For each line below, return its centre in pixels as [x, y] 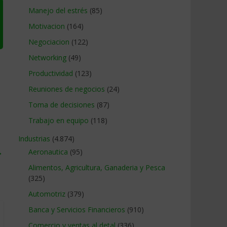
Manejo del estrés [58, 10]
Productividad [51, 73]
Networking [47, 58]
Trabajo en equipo [59, 120]
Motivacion [47, 26]
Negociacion [49, 42]
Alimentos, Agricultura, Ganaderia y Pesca [97, 167]
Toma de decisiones [62, 105]
